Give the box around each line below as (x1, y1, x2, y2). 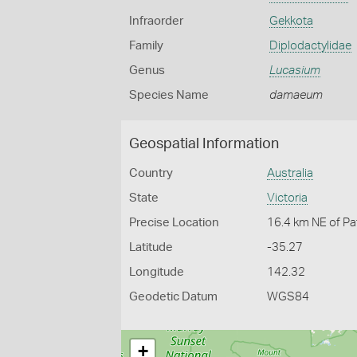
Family (129, 40, 163, 52)
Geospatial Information (129, 137, 279, 151)
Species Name (129, 89, 209, 101)
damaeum (269, 89, 323, 101)
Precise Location (129, 217, 219, 229)
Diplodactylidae (269, 40, 351, 52)
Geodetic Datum (129, 291, 218, 303)
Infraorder (129, 15, 183, 27)
